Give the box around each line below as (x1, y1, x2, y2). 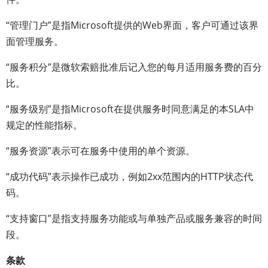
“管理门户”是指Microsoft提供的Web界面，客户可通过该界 (6, 19, 258, 32)
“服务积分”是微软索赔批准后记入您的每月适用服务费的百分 (6, 60, 262, 74)
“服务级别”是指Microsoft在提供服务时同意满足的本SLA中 (6, 102, 254, 115)
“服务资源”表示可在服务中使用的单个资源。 (6, 144, 195, 157)
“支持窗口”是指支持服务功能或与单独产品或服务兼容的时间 (6, 212, 262, 225)
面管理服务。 (6, 35, 63, 48)
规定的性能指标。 (6, 118, 83, 132)
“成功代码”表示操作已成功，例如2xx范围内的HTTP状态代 (6, 170, 253, 183)
